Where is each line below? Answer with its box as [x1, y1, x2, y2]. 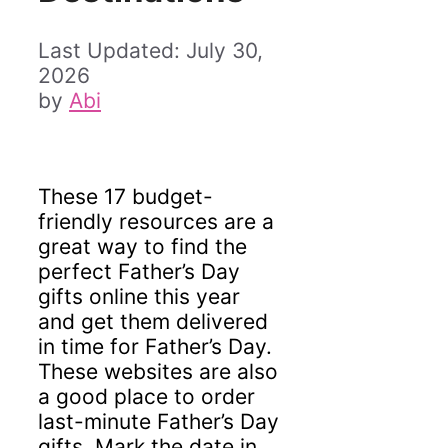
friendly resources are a [38, 208, 274, 234]
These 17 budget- [38, 183, 213, 209]
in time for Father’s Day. [38, 333, 272, 359]
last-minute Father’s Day [38, 408, 279, 434]
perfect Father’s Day [38, 258, 240, 284]
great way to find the [38, 233, 247, 259]
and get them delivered [38, 308, 268, 334]
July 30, [186, 37, 263, 63]
